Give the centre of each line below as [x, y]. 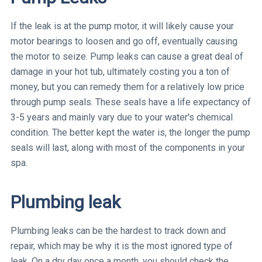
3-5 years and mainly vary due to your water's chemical [122, 117]
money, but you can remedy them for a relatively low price [127, 87]
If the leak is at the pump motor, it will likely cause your [122, 26]
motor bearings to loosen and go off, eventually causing [124, 41]
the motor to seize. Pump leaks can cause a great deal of [127, 56]
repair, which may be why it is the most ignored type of [122, 246]
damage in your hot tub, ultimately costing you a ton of [120, 71]
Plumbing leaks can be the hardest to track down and [118, 230]
